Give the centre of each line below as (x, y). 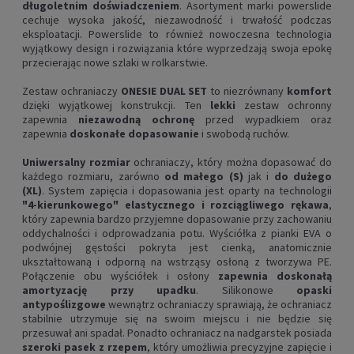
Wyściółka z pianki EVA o (268, 233)
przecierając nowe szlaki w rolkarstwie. (115, 63)
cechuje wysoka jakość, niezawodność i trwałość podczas (177, 20)
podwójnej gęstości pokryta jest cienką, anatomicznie (177, 248)
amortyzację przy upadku (109, 290)
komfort (310, 91)
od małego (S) (206, 177)
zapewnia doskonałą (275, 276)
